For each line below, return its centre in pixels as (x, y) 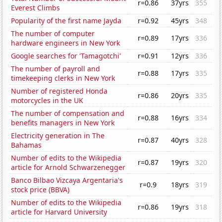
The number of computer (53, 34)
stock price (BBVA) (40, 190)
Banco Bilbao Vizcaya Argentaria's (67, 180)
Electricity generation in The (58, 136)
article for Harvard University (59, 212)
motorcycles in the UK (47, 101)
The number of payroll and (56, 69)
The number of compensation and (68, 113)
